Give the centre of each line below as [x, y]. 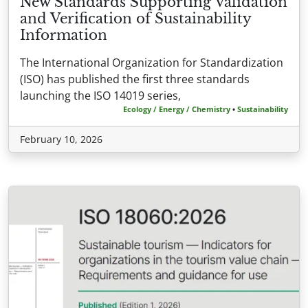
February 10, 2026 [61, 139]
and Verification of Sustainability [135, 18]
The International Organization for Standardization [152, 62]
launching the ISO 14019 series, [100, 95]
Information [64, 35]
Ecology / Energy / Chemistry [177, 109]
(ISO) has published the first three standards [135, 79]
